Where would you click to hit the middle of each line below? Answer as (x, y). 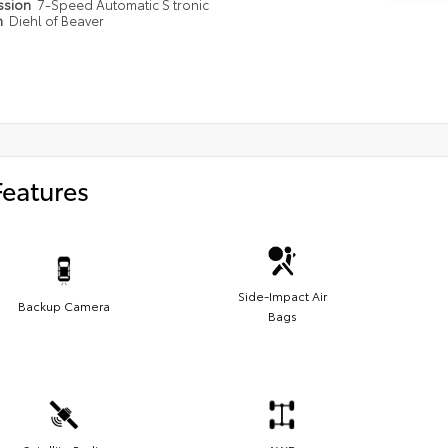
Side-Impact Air (282, 296)
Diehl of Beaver (56, 20)
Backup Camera (64, 306)
